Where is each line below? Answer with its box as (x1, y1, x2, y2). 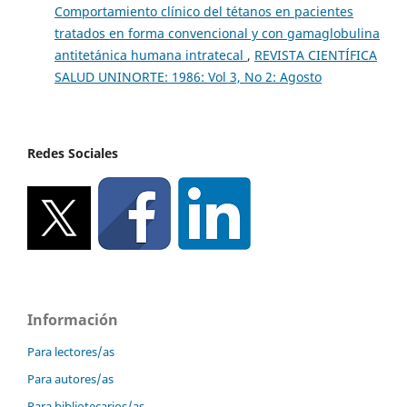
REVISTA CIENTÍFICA (253, 46, 377, 65)
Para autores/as (27, 371, 114, 388)
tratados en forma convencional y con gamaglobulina (54, 25, 380, 43)
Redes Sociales (27, 144, 118, 163)
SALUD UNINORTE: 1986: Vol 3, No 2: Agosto (54, 68, 322, 86)
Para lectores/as (27, 343, 114, 361)
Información (27, 310, 118, 331)
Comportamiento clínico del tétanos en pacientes (54, 3, 353, 21)
